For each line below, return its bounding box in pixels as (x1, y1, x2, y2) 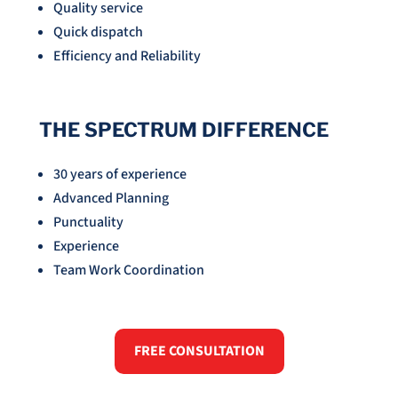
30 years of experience (53, 164, 187, 185)
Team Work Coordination (53, 260, 204, 281)
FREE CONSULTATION (133, 341, 265, 362)
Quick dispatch (53, 22, 143, 43)
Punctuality (53, 212, 123, 233)
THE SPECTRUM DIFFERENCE (39, 118, 329, 142)
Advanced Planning (53, 188, 169, 209)
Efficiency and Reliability (53, 46, 201, 67)
